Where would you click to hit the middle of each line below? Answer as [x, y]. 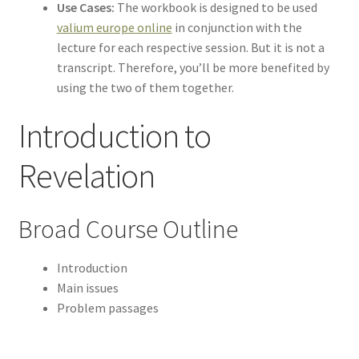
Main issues [87, 288]
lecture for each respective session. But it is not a [190, 47]
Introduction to [114, 136]
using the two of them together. [145, 87]
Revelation [86, 176]
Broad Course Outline [128, 229]
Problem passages [107, 308]
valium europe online [114, 27]
